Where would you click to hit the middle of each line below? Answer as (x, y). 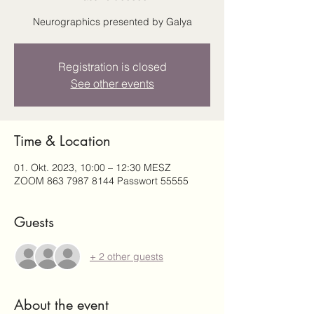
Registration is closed (112, 67)
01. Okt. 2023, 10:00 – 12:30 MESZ (93, 168)
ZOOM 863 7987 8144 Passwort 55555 (101, 181)
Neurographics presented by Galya (112, 22)
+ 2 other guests (127, 256)
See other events (112, 83)
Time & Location (62, 141)
